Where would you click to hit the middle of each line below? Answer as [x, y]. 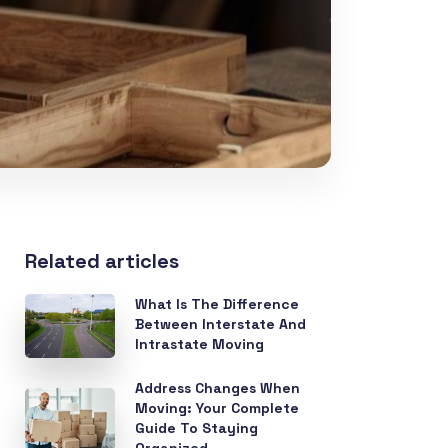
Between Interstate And [221, 324]
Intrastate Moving [200, 344]
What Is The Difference [217, 304]
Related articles [102, 261]
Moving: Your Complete [217, 408]
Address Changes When [218, 388]
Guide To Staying [197, 428]
